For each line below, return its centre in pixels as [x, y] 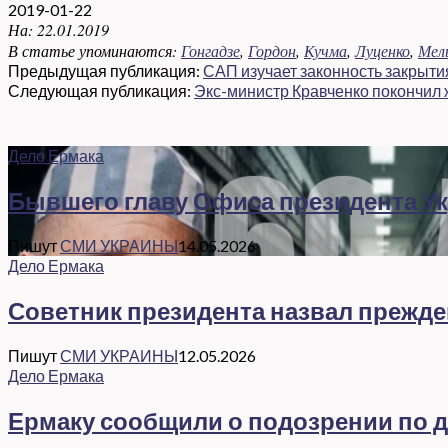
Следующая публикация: [101, 91]
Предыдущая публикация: [105, 71]
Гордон [272, 51]
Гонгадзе [210, 51]
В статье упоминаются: [92, 51]
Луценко [382, 51]
